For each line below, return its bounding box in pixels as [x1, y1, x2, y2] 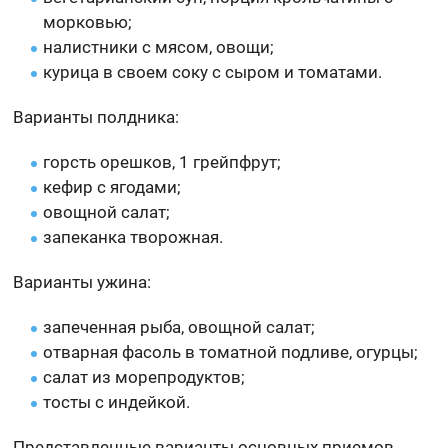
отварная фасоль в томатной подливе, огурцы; [43, 342, 419, 363]
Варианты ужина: [13, 272, 152, 293]
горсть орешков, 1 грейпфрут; [43, 152, 282, 173]
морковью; [43, 12, 133, 33]
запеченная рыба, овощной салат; [43, 317, 316, 338]
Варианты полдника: [13, 107, 180, 128]
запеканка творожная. [43, 227, 224, 248]
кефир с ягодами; [43, 177, 182, 198]
